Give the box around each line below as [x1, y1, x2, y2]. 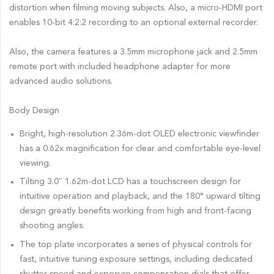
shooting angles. [19, 221, 84, 231]
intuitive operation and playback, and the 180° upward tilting [19, 192, 261, 201]
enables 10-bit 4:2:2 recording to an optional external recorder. [9, 18, 258, 27]
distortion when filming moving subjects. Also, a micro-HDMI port [9, 3, 262, 12]
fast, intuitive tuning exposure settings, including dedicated [19, 254, 253, 264]
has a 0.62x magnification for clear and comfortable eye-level [19, 144, 261, 153]
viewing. [19, 158, 51, 168]
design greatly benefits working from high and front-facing [19, 207, 251, 216]
